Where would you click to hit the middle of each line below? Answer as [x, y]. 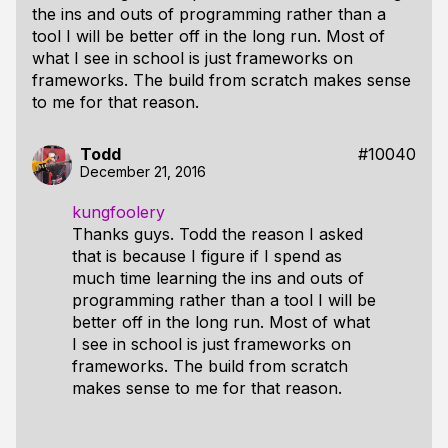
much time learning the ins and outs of [218, 278]
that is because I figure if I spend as [207, 256]
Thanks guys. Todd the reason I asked [217, 234]
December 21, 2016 [143, 171]
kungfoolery [118, 212]
